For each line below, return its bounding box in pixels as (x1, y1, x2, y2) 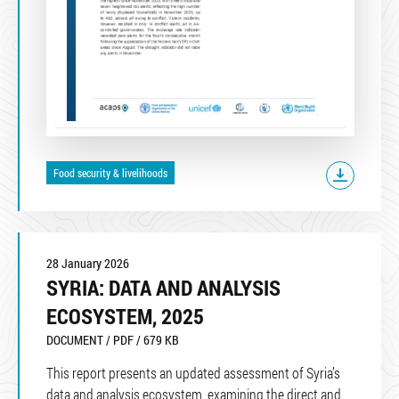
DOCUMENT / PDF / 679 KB (46, 330, 179, 348)
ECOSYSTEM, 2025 (46, 301, 204, 330)
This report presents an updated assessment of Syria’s (46, 362, 340, 382)
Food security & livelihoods (53, 165, 167, 180)
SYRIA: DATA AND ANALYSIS (46, 273, 281, 302)
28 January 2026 (46, 254, 129, 272)
